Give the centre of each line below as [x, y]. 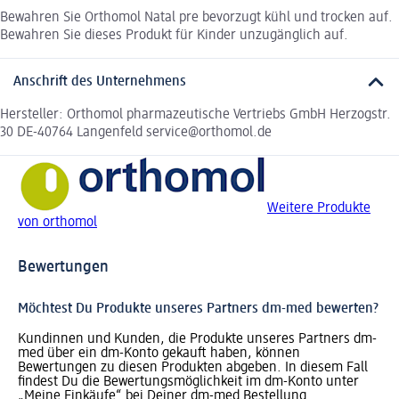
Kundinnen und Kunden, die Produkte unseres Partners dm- [197, 339]
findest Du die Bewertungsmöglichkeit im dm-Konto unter [188, 382]
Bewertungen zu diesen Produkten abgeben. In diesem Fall [193, 367]
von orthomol [57, 222]
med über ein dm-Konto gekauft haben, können [159, 353]
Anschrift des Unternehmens [100, 82]
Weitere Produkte [319, 208]
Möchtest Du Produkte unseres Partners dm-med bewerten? [198, 309]
